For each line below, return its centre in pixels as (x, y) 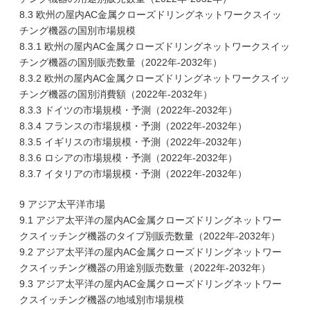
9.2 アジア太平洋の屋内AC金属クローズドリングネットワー (151, 252)
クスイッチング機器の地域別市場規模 (102, 300)
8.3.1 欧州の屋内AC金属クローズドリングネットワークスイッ (155, 46)
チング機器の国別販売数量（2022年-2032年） (121, 62)
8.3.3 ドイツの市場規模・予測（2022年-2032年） (128, 110)
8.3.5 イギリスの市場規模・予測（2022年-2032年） (133, 142)
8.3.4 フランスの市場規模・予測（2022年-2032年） (133, 126)
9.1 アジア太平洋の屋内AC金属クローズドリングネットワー (151, 220)
